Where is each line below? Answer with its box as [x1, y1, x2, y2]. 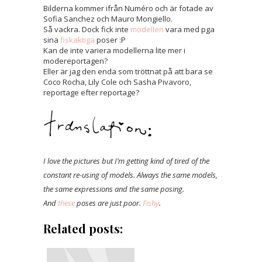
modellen [130, 24, 164, 35]
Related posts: [43, 220, 123, 237]
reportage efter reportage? [43, 87, 139, 98]
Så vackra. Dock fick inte [43, 24, 130, 35]
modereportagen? [43, 56, 108, 67]
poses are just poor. [75, 198, 143, 209]
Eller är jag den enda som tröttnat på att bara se [43, 66, 213, 77]
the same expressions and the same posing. [43, 184, 184, 195]
